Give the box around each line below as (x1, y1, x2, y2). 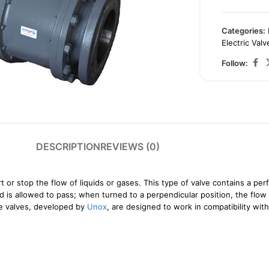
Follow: (222, 58, 249, 68)
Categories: (222, 26, 266, 35)
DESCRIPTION (36, 141, 100, 153)
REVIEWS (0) (100, 141, 160, 153)
